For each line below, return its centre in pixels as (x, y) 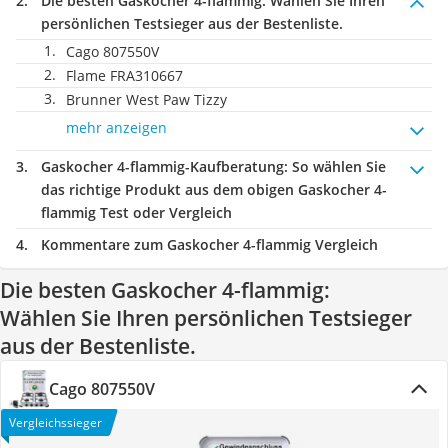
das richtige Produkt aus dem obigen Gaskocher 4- (214, 189)
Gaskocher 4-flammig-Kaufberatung (162, 166)
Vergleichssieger (55, 422)
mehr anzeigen (116, 127)
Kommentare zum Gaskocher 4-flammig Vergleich (209, 244)
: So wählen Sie (335, 166)
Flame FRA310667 (124, 75)
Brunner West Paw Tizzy (146, 99)
